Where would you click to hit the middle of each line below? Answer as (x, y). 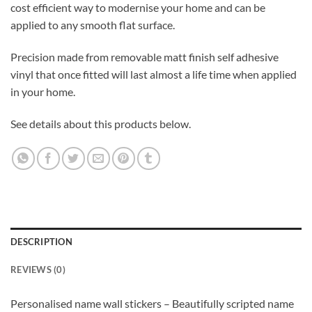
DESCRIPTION (41, 242)
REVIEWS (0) (38, 270)
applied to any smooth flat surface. (93, 25)
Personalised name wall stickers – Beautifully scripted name (152, 303)
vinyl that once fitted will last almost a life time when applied (154, 75)
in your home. (43, 92)
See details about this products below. (101, 124)
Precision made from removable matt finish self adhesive (145, 57)
